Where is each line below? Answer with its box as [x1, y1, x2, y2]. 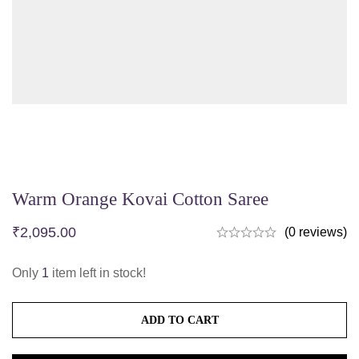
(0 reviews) [284, 224, 347, 239]
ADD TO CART [140, 313, 219, 326]
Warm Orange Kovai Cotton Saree [12, 188, 268, 209]
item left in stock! [49, 265, 146, 280]
